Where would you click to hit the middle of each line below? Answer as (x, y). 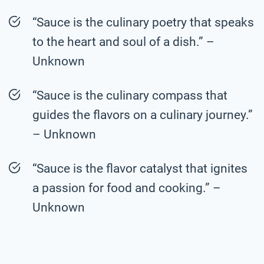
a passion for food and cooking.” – (127, 188)
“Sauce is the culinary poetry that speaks (143, 22)
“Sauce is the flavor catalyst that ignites (140, 168)
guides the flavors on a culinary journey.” (143, 115)
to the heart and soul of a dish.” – (123, 42)
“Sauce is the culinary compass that (130, 95)
